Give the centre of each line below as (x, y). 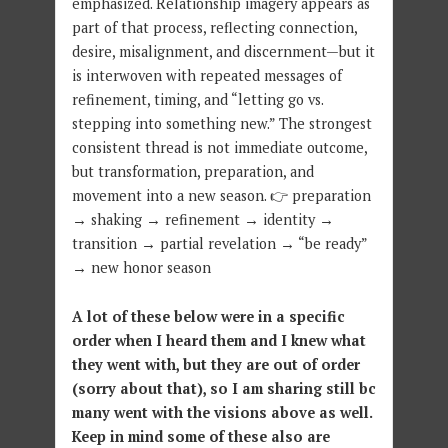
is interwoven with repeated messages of (206, 76)
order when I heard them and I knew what (218, 341)
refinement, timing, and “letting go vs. (197, 100)
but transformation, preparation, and (192, 172)
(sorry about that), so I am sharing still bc (223, 389)
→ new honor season (141, 268)
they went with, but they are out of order (215, 365)
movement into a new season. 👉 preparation (221, 196)
